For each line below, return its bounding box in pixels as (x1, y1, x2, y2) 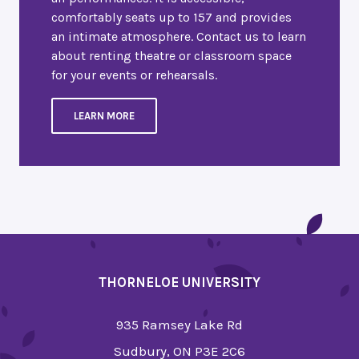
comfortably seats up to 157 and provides (51, 10, 292, 26)
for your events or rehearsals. (51, 67, 217, 83)
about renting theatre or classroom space (51, 48, 292, 64)
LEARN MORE (74, 110, 135, 123)
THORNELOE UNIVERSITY (99, 274, 260, 291)
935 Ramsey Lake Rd (116, 317, 243, 333)
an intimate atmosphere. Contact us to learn (51, 29, 306, 45)
